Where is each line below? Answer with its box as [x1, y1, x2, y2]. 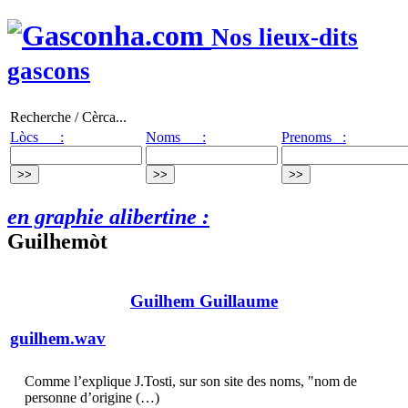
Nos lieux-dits [211, 24, 358, 52]
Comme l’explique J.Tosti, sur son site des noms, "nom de [25, 372, 357, 389]
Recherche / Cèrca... [10, 108, 127, 125]
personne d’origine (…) [25, 389, 159, 405]
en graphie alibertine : [7, 204, 209, 229]
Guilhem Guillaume [130, 291, 278, 311]
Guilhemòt [7, 229, 107, 253]
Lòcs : [10, 128, 64, 145]
